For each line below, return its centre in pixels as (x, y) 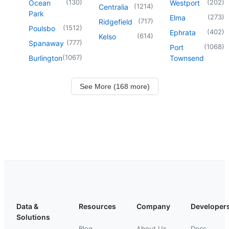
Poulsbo (42, 28)
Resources (97, 206)
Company (153, 206)
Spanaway (46, 43)
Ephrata (183, 32)
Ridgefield (116, 21)
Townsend (187, 58)
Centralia (113, 7)
